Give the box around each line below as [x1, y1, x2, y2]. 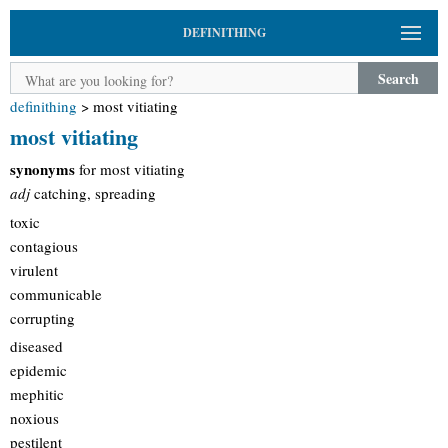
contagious [10, 235, 78, 256]
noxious [10, 408, 59, 428]
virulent [10, 259, 58, 280]
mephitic [10, 384, 64, 404]
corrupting [10, 307, 75, 328]
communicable [10, 283, 102, 304]
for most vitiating [75, 159, 185, 179]
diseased [10, 336, 63, 356]
